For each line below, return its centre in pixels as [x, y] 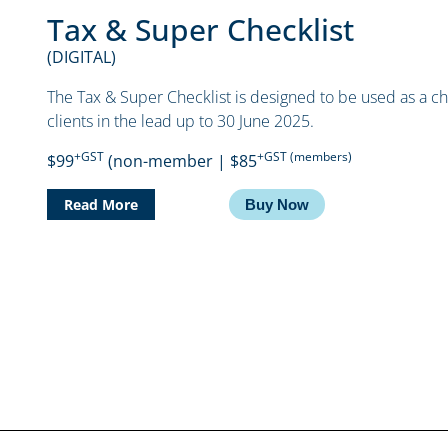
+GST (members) [305, 157]
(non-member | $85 [181, 161]
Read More [101, 205]
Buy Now [276, 205]
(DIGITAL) [82, 57]
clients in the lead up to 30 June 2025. [181, 121]
